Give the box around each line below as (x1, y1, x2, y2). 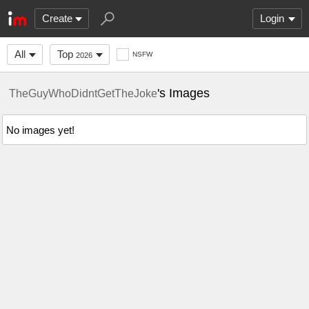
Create (42, 12, 72, 24)
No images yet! (6, 123, 74, 136)
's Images (157, 86, 210, 100)
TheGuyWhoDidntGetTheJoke (9, 87, 157, 99)
